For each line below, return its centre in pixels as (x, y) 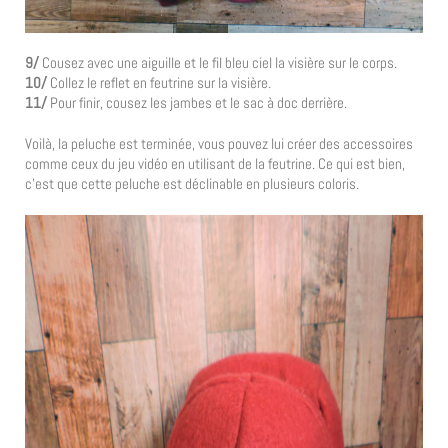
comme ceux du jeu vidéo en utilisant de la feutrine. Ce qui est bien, (215, 164)
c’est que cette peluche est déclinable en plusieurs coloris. (192, 184)
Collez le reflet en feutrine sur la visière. (160, 82)
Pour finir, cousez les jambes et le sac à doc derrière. (197, 102)
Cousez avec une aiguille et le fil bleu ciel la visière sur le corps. (218, 62)
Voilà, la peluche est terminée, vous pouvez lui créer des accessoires (219, 144)
